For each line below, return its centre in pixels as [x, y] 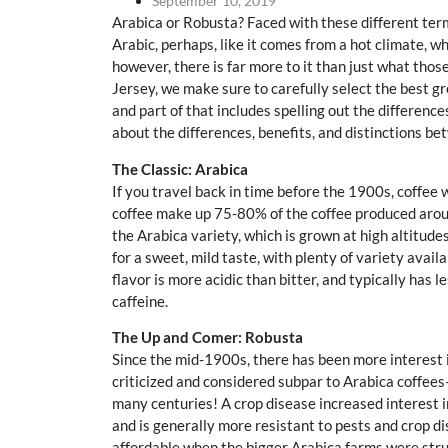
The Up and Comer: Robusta [207, 336]
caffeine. [140, 300]
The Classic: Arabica [180, 168]
